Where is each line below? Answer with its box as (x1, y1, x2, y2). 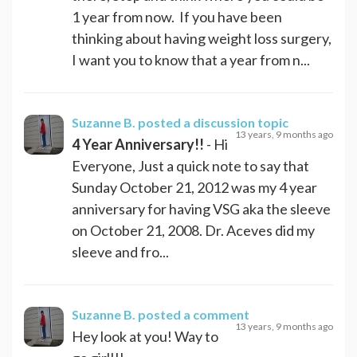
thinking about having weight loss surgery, (72, 29, 331, 47)
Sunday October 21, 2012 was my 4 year (72, 178, 317, 196)
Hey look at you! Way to (72, 327, 218, 345)
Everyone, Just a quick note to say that (72, 156, 309, 175)
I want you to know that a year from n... (72, 50, 310, 69)
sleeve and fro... (72, 242, 169, 261)
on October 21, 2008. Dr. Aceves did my (72, 221, 315, 239)
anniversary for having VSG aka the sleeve (72, 199, 331, 218)
